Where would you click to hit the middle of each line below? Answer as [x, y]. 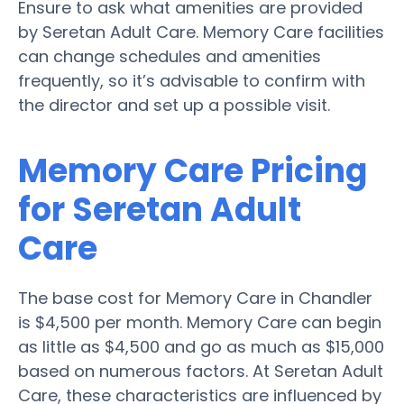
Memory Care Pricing [193, 170]
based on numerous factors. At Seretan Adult [201, 371]
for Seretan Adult [160, 209]
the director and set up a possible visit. [174, 105]
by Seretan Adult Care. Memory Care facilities [201, 32]
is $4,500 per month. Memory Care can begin [200, 322]
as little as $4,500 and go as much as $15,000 [201, 346]
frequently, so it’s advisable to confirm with [192, 80]
